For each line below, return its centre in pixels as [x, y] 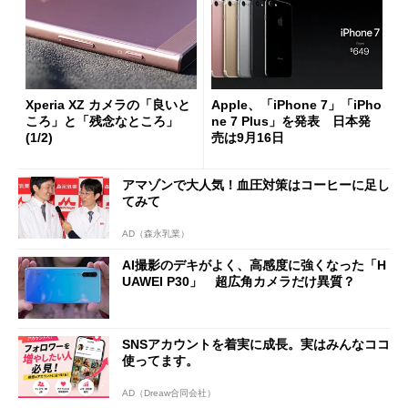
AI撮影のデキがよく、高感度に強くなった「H [254, 265]
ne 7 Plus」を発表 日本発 [291, 122]
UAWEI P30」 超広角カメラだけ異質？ [239, 281]
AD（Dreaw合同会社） [169, 393]
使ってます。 [160, 361]
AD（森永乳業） [156, 233]
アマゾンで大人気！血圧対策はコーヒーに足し [256, 184]
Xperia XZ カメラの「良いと [108, 105]
